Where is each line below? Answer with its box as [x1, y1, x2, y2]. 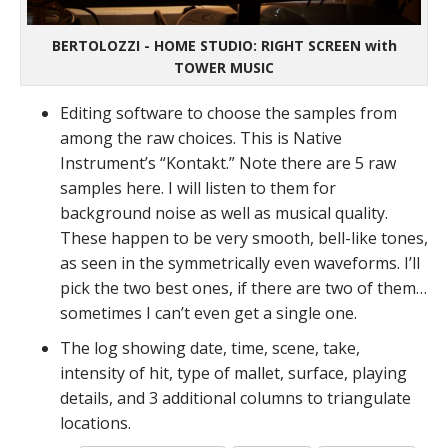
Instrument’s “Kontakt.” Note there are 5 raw [60, 152, 396, 175]
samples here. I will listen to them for [60, 177, 336, 200]
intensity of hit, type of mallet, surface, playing [60, 362, 407, 385]
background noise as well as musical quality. [60, 202, 388, 225]
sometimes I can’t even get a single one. [60, 302, 357, 325]
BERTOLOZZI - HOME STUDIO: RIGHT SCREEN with [51, 36, 397, 56]
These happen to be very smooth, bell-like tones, [60, 227, 428, 250]
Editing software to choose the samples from [60, 102, 397, 125]
